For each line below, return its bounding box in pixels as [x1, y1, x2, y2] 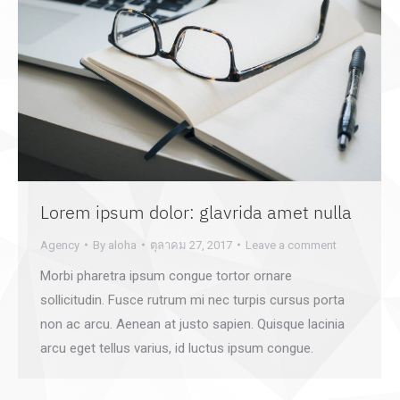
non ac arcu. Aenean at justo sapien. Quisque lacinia [40, 315, 345, 332]
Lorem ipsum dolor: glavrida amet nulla [40, 199, 352, 224]
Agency [40, 237, 79, 252]
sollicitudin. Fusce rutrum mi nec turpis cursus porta [40, 291, 345, 308]
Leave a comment [246, 237, 337, 252]
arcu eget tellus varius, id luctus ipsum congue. [40, 339, 313, 356]
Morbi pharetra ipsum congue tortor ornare [40, 267, 292, 284]
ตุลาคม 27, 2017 [150, 237, 232, 252]
